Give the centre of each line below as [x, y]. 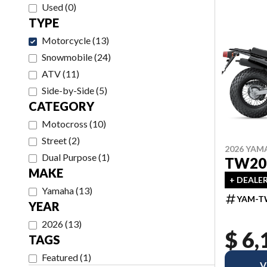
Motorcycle [66, 40]
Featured [60, 257]
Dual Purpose [69, 157]
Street [54, 140]
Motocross [65, 124]
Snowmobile [67, 57]
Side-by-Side [68, 90]
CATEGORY [61, 106]
